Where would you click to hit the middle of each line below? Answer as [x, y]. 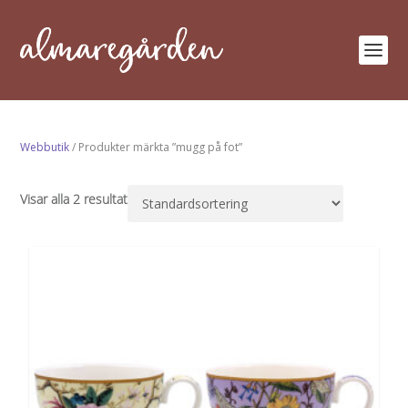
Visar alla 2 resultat [74, 200]
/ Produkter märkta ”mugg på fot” [156, 147]
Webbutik [45, 147]
